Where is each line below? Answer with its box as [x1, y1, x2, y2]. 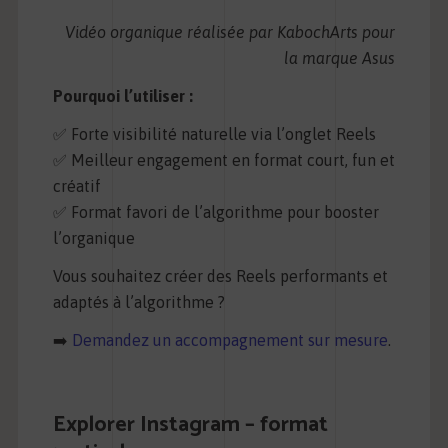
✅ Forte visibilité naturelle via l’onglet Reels [52, 125, 376, 144]
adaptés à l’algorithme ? [52, 293, 225, 312]
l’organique [52, 229, 135, 248]
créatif [52, 177, 101, 196]
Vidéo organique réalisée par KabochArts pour [65, 23, 396, 42]
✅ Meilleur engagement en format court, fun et [52, 151, 395, 170]
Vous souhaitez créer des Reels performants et [52, 267, 388, 286]
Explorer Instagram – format [52, 407, 328, 444]
